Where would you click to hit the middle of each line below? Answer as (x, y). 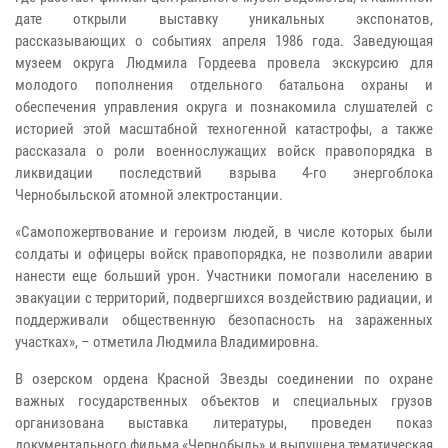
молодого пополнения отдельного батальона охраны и (224, 85)
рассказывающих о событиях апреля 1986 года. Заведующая (224, 41)
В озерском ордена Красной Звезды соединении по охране (224, 379)
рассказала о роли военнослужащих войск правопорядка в (224, 151)
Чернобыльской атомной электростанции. (149, 195)
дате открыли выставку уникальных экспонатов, (224, 19)
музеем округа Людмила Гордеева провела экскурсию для (224, 63)
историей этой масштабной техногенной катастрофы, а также (224, 129)
